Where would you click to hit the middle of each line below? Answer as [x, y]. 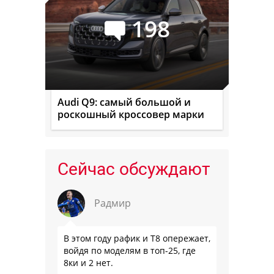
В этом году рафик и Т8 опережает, [137, 239]
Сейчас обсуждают [134, 169]
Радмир [113, 203]
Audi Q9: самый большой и [124, 102]
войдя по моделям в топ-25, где [130, 251]
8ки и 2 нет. [88, 263]
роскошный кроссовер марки [131, 115]
